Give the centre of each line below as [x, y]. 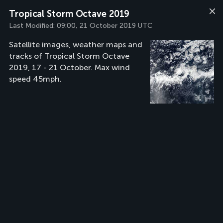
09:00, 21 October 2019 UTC [105, 26]
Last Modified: [33, 26]
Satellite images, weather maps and [76, 45]
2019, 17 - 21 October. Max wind [69, 67]
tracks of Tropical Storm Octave [69, 56]
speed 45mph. [35, 79]
